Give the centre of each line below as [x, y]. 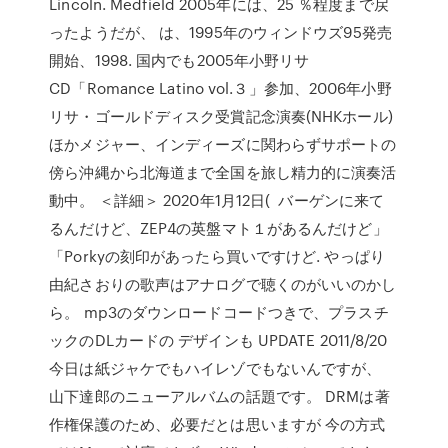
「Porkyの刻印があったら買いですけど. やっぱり [217, 256]
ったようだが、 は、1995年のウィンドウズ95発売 [220, 32]
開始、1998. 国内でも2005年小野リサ [179, 60]
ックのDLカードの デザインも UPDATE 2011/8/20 [218, 340]
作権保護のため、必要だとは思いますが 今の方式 [217, 424]
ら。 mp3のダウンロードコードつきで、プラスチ [219, 312]
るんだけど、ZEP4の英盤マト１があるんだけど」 [218, 228]
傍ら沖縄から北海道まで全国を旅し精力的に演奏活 [223, 172]
